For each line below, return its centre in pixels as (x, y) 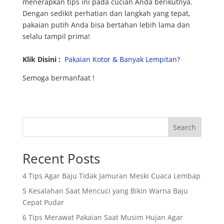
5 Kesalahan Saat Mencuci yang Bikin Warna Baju (105, 190)
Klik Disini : (41, 59)
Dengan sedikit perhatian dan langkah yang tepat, (106, 13)
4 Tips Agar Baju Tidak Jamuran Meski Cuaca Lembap (111, 175)
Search (185, 127)
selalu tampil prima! (56, 36)
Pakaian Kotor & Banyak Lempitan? (122, 59)
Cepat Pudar (43, 202)
